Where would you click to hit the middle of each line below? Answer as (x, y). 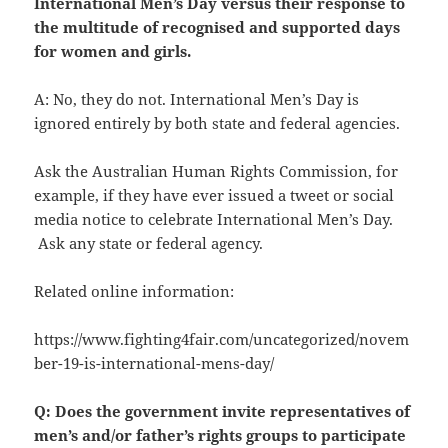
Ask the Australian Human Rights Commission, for (216, 171)
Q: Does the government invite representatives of (222, 411)
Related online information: (134, 291)
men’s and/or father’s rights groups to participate (220, 435)
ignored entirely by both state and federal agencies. (217, 123)
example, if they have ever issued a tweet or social (214, 195)
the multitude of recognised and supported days (217, 27)
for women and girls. (113, 51)
